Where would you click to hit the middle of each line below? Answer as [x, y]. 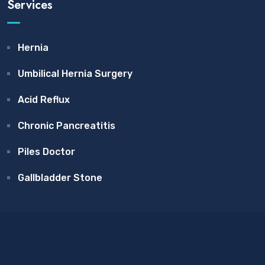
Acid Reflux [44, 99]
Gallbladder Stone [60, 177]
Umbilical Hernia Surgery [75, 73]
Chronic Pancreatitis [67, 125]
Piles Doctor [46, 151]
